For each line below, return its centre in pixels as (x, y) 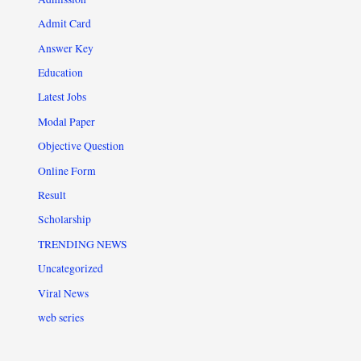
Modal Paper (67, 121)
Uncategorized (71, 269)
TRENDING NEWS (83, 244)
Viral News (64, 293)
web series (61, 318)
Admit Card (65, 24)
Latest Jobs (62, 97)
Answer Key (66, 48)
